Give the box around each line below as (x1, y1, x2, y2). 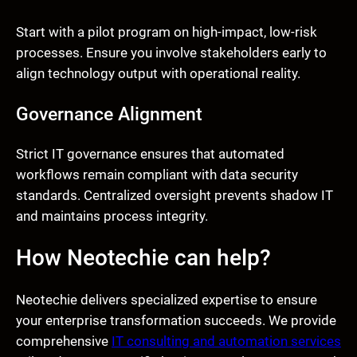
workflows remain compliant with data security (16, 167, 298, 183)
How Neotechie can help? (16, 245, 271, 272)
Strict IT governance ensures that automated (16, 146, 284, 163)
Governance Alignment (16, 102, 202, 125)
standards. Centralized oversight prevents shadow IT (16, 187, 333, 204)
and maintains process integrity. (16, 208, 208, 225)
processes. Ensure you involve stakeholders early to (16, 45, 327, 61)
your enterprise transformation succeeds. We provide (16, 312, 336, 329)
